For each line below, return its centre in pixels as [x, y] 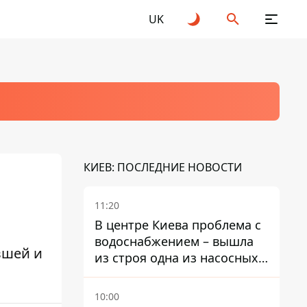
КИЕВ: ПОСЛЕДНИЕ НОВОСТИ [163, 167]
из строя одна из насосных [176, 258]
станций [120, 274]
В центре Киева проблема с [178, 225]
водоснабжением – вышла [174, 241]
